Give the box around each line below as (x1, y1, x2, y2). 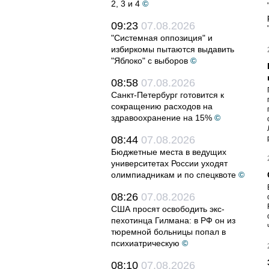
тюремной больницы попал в (111, 227, 226, 237)
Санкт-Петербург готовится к (111, 90, 224, 100)
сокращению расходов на (111, 101, 213, 111)
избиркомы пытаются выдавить (111, 44, 234, 54)
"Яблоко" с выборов (111, 56, 188, 65)
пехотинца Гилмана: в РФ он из (111, 216, 235, 225)
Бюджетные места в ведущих (111, 147, 226, 157)
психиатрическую (111, 238, 180, 248)
